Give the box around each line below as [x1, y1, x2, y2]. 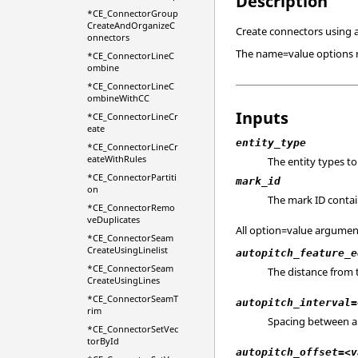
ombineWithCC [86, 92, 149, 104]
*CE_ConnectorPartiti [86, 171, 177, 183]
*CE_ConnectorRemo [86, 201, 175, 213]
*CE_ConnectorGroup [86, 7, 178, 19]
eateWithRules [86, 153, 146, 165]
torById [86, 335, 119, 347]
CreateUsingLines [86, 274, 160, 286]
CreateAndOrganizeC [86, 19, 175, 31]
